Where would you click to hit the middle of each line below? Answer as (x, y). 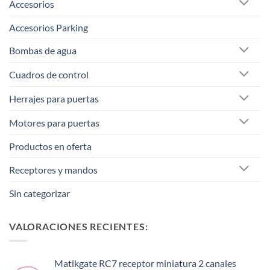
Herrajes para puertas (54, 99)
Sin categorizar (39, 193)
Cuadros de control (49, 75)
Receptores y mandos (53, 169)
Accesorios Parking (49, 27)
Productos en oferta (50, 146)
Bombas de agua (43, 51)
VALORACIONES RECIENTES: (79, 226)
